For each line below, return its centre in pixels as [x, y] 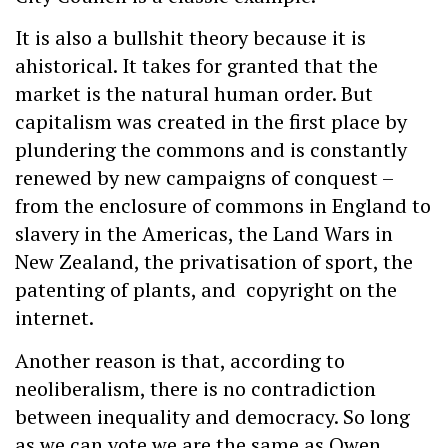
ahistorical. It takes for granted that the [196, 66]
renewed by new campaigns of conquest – [204, 178]
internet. [54, 318]
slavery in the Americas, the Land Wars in [204, 234]
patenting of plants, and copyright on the [206, 290]
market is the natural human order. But [194, 94]
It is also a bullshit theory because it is [190, 38]
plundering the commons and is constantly [211, 150]
